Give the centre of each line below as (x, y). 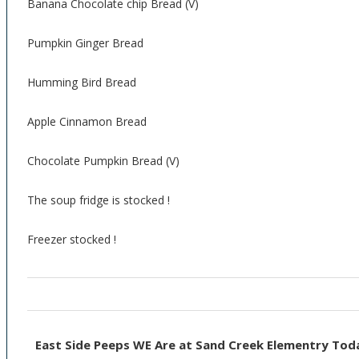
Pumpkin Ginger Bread (85, 43)
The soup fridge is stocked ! (99, 200)
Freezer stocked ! (72, 239)
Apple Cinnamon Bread (87, 121)
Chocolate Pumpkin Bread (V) (103, 161)
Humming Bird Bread (82, 82)
